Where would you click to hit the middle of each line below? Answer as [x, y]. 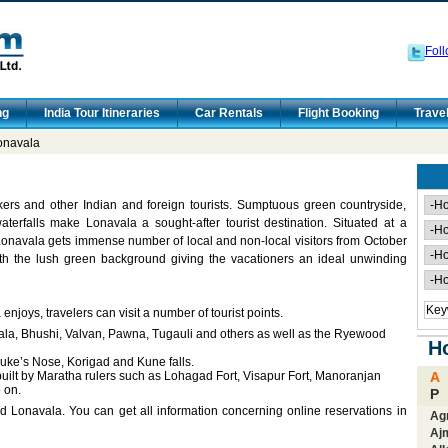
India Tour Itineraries [101, 113]
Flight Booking [338, 113]
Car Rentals [228, 113]
